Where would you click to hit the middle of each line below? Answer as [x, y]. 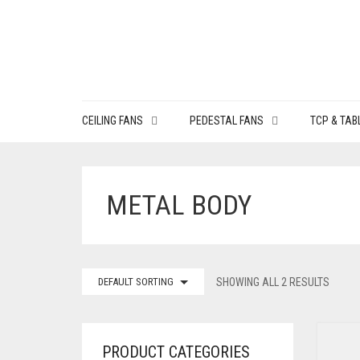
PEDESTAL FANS [227, 121]
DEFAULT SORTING [136, 282]
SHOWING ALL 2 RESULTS [273, 282]
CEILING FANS [112, 121]
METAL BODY [179, 205]
